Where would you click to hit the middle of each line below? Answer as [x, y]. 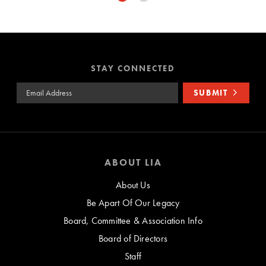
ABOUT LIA [133, 163]
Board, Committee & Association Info [133, 221]
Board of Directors [133, 239]
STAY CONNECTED [133, 69]
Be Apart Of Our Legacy [133, 203]
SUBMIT [210, 93]
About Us [133, 185]
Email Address [45, 88]
